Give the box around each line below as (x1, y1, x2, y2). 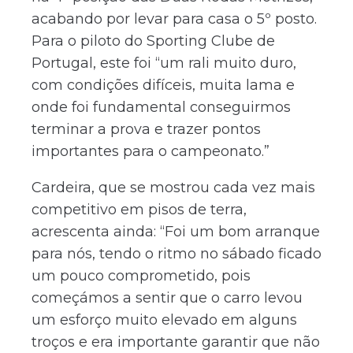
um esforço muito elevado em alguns (32, 310, 297, 329)
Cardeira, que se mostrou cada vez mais (32, 178, 315, 196)
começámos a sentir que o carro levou (32, 288, 303, 307)
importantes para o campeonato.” (32, 142, 269, 160)
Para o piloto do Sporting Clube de (32, 32, 275, 50)
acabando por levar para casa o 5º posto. (32, 9, 317, 28)
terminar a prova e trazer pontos (32, 120, 261, 138)
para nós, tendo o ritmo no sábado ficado (32, 244, 321, 262)
